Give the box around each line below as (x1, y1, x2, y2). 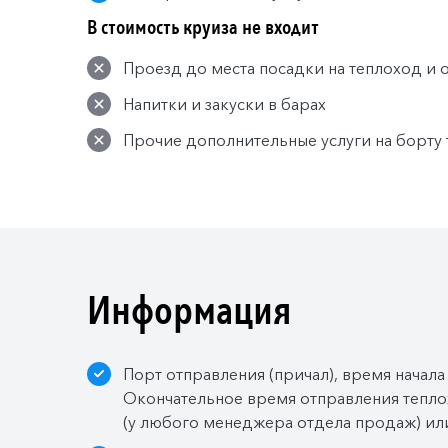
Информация (87, 283, 292, 339)
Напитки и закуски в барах (123, 93, 326, 114)
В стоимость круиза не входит (87, 13, 319, 41)
